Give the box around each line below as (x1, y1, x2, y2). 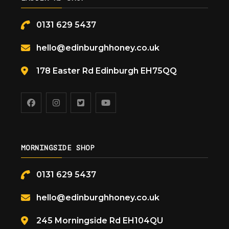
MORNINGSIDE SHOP (21, 144, 95, 152)
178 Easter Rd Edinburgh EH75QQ (36, 65, 177, 76)
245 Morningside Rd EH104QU (36, 215, 164, 225)
